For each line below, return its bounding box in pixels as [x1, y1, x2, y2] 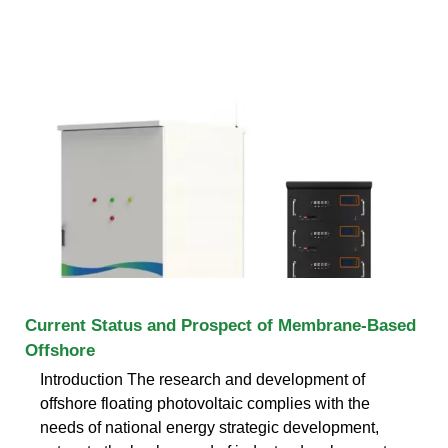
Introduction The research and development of [40, 370, 365, 388]
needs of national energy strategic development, [40, 418, 379, 436]
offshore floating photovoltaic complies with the [40, 394, 370, 412]
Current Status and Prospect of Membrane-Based [25, 315, 416, 335]
